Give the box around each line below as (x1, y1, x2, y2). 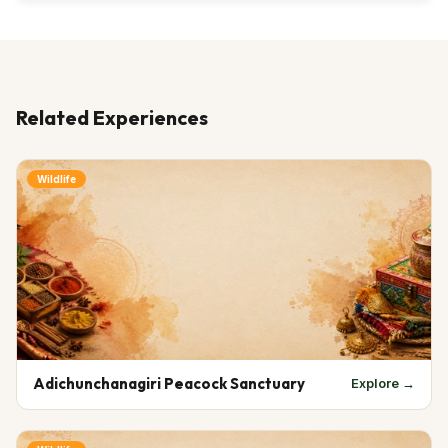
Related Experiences (16, 104, 208, 130)
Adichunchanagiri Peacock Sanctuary (33, 373, 305, 393)
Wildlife (37, 172, 76, 185)
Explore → (351, 375, 415, 392)
